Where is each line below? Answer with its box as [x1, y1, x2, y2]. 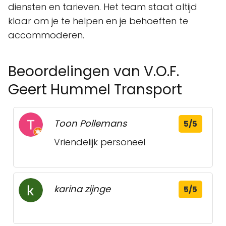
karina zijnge [54, 183, 110, 195]
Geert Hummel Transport [8, 80, 182, 99]
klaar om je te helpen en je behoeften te [8, 15, 188, 27]
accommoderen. [8, 29, 84, 41]
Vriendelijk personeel [54, 136, 145, 148]
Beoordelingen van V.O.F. [8, 62, 179, 81]
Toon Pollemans [54, 117, 127, 130]
